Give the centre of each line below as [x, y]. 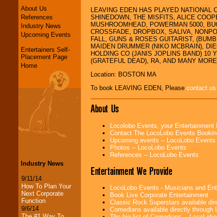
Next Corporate [42, 193]
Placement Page [44, 57]
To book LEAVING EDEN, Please [139, 88]
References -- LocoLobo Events [154, 155]
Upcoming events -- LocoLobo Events [163, 140]
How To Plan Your [46, 186]
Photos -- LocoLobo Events [148, 147]
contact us [201, 88]
